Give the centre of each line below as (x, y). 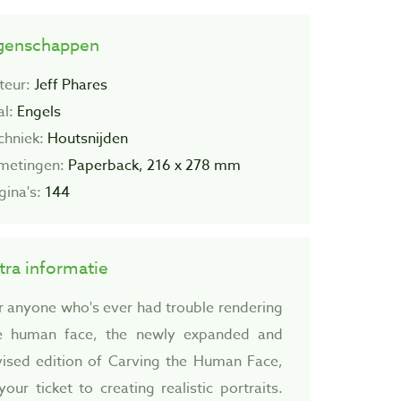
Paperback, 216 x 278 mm (152, 166)
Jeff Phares (68, 85)
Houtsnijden (85, 139)
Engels (37, 112)
